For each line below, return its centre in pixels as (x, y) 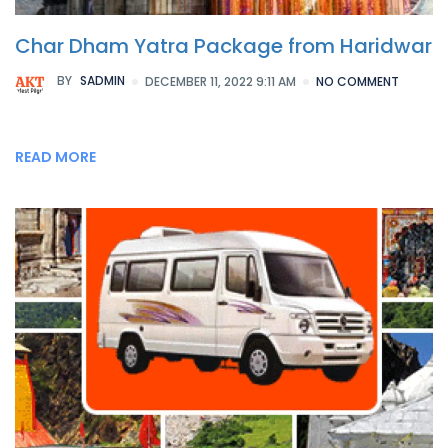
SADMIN (101, 80)
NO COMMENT (357, 81)
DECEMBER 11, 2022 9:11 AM (220, 81)
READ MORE (55, 156)
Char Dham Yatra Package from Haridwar (223, 45)
